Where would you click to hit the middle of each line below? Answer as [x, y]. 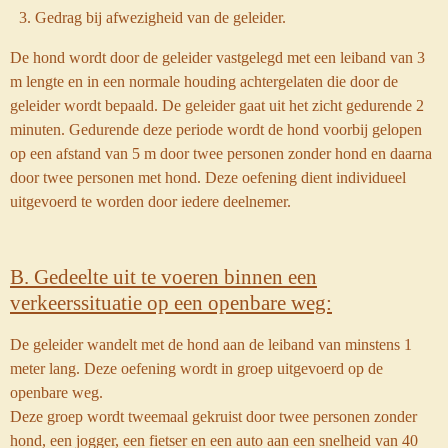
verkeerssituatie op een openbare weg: [171, 303]
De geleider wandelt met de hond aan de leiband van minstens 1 [211, 344]
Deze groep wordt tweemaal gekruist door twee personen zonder [213, 416]
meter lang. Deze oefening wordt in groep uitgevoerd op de [196, 368]
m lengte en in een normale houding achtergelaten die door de [204, 81]
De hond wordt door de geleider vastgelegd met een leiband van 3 [217, 57]
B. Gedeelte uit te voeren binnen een [163, 277]
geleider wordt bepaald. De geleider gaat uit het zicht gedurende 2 [217, 105]
